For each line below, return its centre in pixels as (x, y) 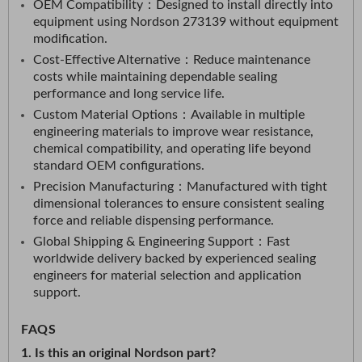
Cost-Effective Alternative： (113, 60)
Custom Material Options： (112, 115)
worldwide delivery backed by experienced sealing (175, 259)
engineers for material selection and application (167, 276)
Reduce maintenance (252, 60)
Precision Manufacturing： (110, 187)
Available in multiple (248, 115)
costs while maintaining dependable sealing (155, 77)
